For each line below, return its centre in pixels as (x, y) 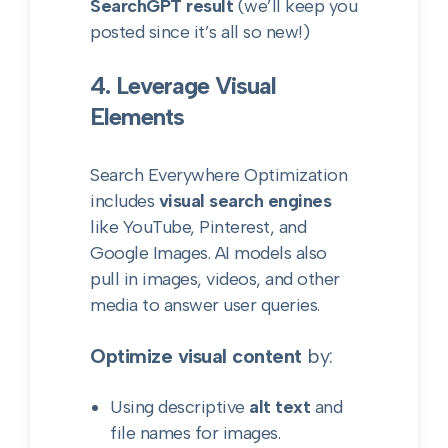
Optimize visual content (196, 356)
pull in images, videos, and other (215, 279)
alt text (280, 407)
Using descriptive (180, 407)
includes (124, 201)
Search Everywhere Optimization (219, 175)
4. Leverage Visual (183, 85)
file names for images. (195, 433)
